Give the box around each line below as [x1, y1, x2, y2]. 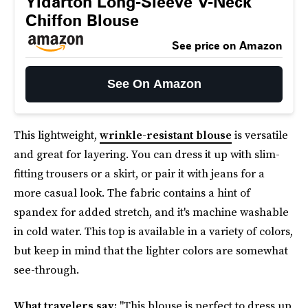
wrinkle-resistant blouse [100, 127, 232, 142]
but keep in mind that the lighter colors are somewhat [14, 243, 288, 258]
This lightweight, [14, 127, 100, 142]
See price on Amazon [172, 39, 283, 52]
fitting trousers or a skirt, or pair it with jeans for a [14, 166, 265, 181]
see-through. [14, 262, 79, 277]
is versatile [232, 127, 288, 142]
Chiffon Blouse [25, 10, 139, 30]
